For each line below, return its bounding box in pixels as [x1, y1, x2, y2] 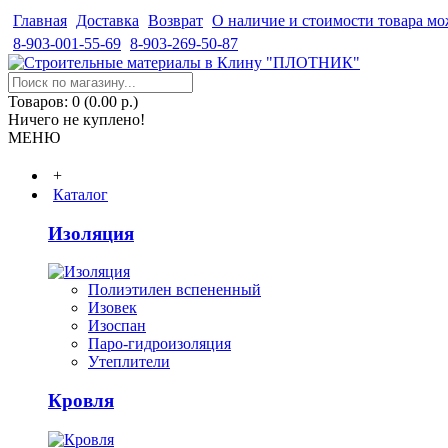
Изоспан [88, 317, 146, 335]
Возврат [148, 12, 203, 29]
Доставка [76, 12, 139, 29]
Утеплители [88, 353, 170, 371]
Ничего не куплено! [8, 111, 145, 128]
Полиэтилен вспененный [88, 281, 261, 299]
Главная [13, 12, 67, 29]
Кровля [48, 390, 114, 412]
